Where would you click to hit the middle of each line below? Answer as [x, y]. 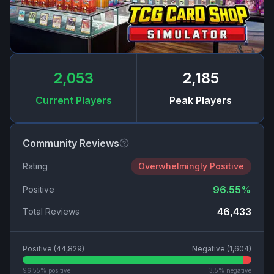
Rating [35, 166]
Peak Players [200, 101]
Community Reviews [71, 143]
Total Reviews [51, 212]
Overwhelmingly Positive [191, 166]
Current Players [73, 101]
